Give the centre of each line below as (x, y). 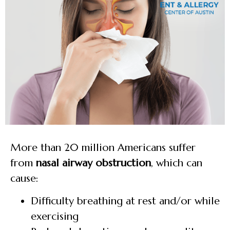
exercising (55, 217)
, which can (177, 163)
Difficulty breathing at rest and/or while (125, 201)
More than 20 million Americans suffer (103, 147)
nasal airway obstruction (93, 163)
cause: (24, 178)
